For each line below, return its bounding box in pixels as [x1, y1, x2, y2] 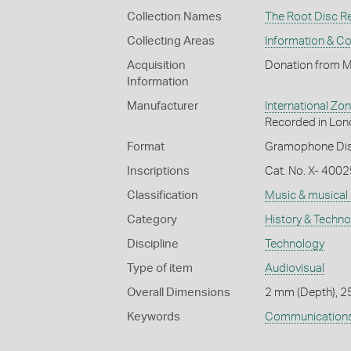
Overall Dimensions [127, 287, 230, 299]
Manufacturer [127, 100, 198, 113]
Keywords [127, 311, 180, 324]
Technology [264, 238, 324, 251]
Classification [127, 190, 198, 202]
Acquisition [127, 60, 186, 72]
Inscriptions [127, 165, 190, 178]
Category [127, 214, 177, 226]
